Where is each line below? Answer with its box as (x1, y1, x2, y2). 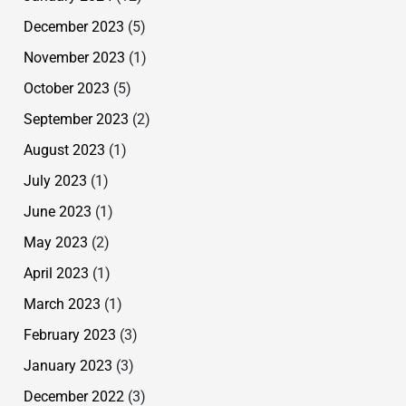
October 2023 (24, 79, 110, 97)
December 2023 (24, 17, 124, 35)
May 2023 (24, 233, 88, 251)
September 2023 (24, 110, 129, 128)
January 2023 (24, 356, 112, 374)
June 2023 (24, 202, 92, 220)
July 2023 (24, 171, 87, 189)
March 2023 (24, 295, 101, 313)
